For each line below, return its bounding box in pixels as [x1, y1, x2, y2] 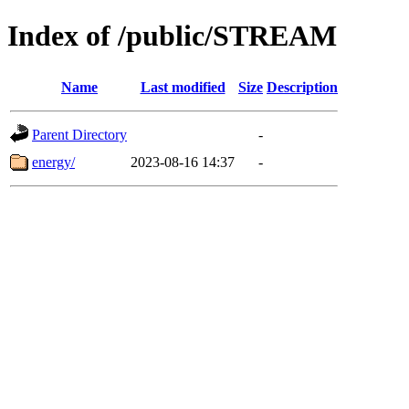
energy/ [32, 153, 75, 170]
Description [267, 79, 338, 95]
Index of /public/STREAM [7, 19, 337, 53]
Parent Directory [32, 126, 127, 142]
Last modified [140, 79, 225, 95]
